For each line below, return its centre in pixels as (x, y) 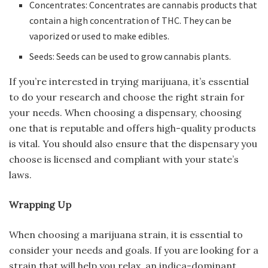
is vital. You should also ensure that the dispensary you (133, 144)
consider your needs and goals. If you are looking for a (134, 250)
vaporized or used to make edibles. (100, 36)
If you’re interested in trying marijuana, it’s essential (129, 82)
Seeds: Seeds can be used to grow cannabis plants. (130, 57)
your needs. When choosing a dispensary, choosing (125, 113)
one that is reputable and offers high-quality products (133, 128)
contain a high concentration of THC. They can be (131, 21)
